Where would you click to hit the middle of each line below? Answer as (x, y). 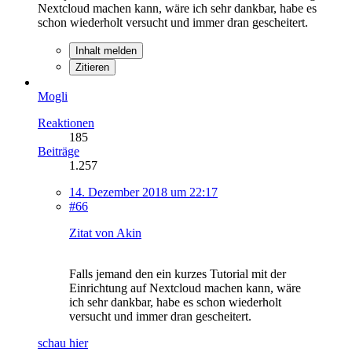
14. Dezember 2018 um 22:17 (143, 192)
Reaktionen (66, 123)
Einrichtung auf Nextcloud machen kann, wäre (185, 288)
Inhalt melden (106, 50)
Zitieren (92, 67)
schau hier (63, 343)
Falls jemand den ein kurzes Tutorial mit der (178, 273)
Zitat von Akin (105, 233)
